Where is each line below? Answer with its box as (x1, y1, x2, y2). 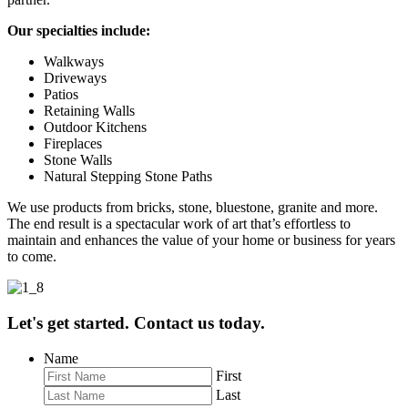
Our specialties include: (7, 23, 150, 39)
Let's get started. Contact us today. (7, 312, 265, 332)
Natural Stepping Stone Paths (44, 168, 212, 185)
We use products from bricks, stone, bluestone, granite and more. (7, 199, 378, 216)
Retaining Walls (44, 103, 135, 119)
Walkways (44, 54, 104, 70)
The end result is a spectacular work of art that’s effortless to (7, 216, 351, 232)
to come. (7, 249, 56, 265)
